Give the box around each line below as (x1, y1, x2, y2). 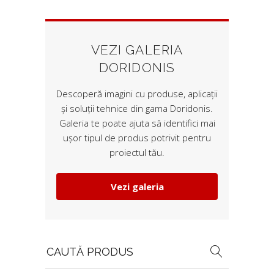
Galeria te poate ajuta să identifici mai (59, 117, 215, 129)
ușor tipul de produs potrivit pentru (63, 131, 211, 144)
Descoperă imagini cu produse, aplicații (56, 87, 218, 100)
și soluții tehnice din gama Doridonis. (61, 102, 213, 114)
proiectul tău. (109, 146, 165, 158)
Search (45, 235, 74, 248)
